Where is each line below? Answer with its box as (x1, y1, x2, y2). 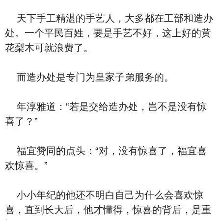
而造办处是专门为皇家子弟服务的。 (5, 72, 174, 82)
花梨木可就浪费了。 (5, 42, 93, 53)
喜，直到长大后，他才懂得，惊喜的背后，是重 (5, 204, 211, 215)
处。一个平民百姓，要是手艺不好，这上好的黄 (5, 27, 211, 38)
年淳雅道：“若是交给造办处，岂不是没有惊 (5, 101, 207, 112)
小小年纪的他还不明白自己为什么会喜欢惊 (5, 190, 203, 200)
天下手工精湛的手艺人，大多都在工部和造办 (5, 13, 213, 24)
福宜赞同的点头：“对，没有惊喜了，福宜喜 (5, 145, 207, 156)
